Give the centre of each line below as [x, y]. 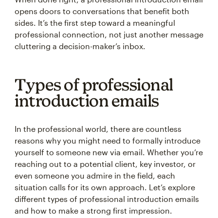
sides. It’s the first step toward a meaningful [95, 23]
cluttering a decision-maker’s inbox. [80, 46]
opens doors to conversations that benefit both [102, 11]
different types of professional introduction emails [107, 199]
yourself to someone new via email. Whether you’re [109, 152]
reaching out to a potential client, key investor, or [105, 164]
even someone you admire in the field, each [95, 175]
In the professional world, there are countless [98, 129]
